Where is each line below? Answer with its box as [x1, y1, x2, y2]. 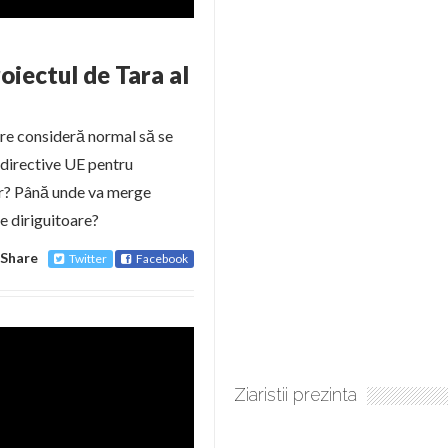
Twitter [69, 251, 107, 266]
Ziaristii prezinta [234, 384, 357, 405]
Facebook [136, 251, 188, 266]
